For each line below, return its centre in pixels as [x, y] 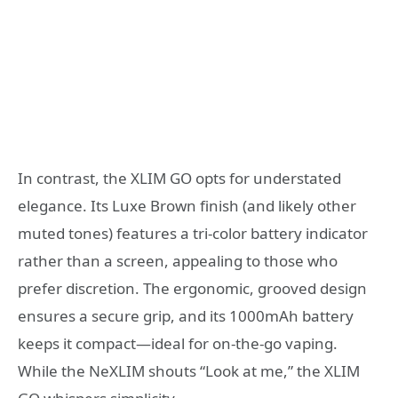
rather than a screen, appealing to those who [178, 260]
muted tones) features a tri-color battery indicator [193, 233]
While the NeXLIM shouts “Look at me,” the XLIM [189, 370]
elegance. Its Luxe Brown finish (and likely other [187, 205]
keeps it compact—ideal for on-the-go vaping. [178, 343]
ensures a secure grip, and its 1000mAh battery [186, 315]
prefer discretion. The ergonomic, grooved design [192, 288]
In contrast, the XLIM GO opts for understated [179, 178]
